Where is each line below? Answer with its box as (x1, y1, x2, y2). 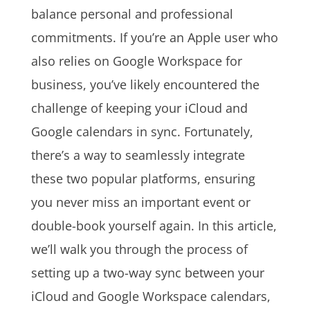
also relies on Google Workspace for (30, 53, 242, 70)
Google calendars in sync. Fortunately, (30, 123, 253, 140)
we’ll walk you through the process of (30, 241, 248, 258)
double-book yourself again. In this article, (30, 217, 277, 235)
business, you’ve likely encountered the (30, 76, 259, 93)
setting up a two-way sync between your (30, 264, 264, 282)
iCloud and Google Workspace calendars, (30, 288, 271, 305)
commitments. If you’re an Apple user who (30, 29, 278, 46)
